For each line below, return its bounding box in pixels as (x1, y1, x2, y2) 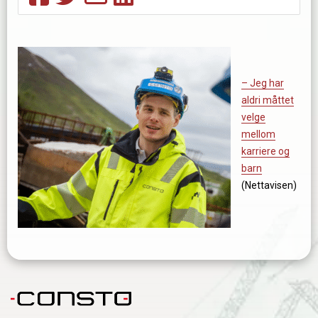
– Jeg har (241, 77, 284, 89)
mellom (241, 128, 275, 141)
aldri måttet (241, 94, 294, 106)
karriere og (241, 146, 290, 158)
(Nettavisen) (241, 180, 297, 192)
